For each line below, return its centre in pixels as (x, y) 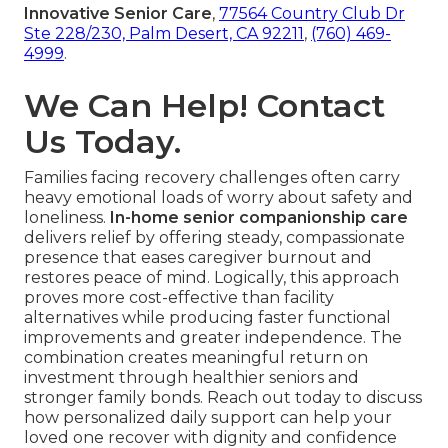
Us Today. (102, 142)
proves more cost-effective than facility (179, 298)
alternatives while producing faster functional (207, 318)
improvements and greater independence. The (213, 338)
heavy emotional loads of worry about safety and (218, 198)
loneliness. (67, 218)
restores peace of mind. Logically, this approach (211, 278)
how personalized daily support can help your (208, 418)
